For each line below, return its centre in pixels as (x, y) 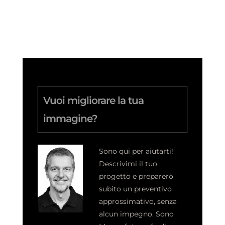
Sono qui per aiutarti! (136, 151)
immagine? (70, 118)
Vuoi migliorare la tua (93, 100)
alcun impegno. (126, 214)
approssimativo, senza (138, 201)
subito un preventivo (135, 189)
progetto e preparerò (136, 176)
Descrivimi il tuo (128, 163)
